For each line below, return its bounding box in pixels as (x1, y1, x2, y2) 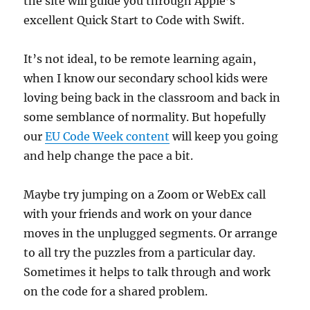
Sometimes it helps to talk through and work (24, 264, 271, 279)
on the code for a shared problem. (24, 284, 208, 298)
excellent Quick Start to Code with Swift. (24, 12, 245, 27)
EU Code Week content (45, 129, 170, 143)
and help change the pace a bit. (24, 148, 194, 163)
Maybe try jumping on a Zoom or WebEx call (24, 187, 266, 201)
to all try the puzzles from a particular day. (24, 245, 256, 259)
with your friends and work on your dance (24, 206, 253, 221)
